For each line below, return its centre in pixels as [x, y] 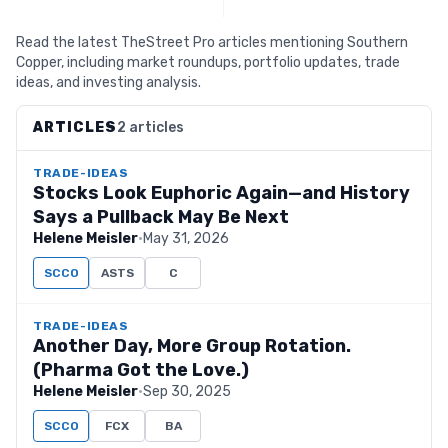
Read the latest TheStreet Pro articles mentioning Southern [212, 42]
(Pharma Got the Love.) [141, 370]
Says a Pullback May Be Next [161, 217]
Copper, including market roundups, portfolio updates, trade [208, 62]
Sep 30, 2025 [187, 391]
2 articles [150, 127]
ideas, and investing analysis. [108, 82]
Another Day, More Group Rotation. [192, 346]
